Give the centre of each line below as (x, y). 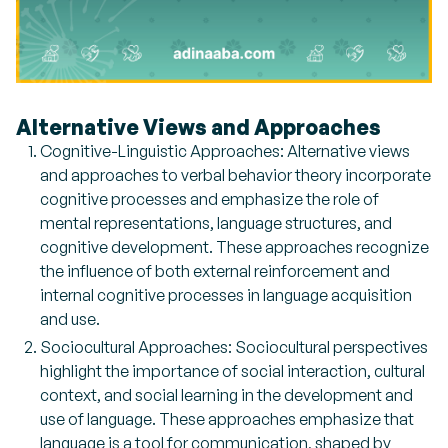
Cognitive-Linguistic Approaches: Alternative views (225, 151)
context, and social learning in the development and (226, 395)
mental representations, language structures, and (216, 223)
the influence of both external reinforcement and (215, 271)
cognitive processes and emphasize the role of (209, 199)
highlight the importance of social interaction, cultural (232, 371)
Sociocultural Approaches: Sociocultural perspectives (234, 347)
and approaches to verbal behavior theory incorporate (235, 175)
